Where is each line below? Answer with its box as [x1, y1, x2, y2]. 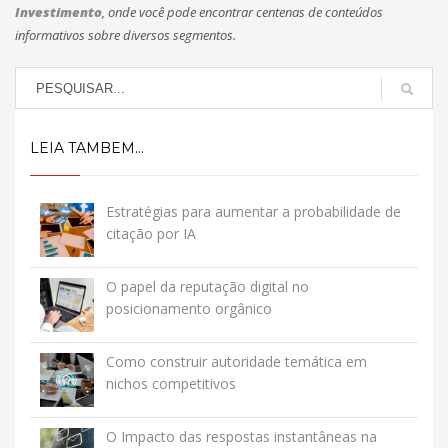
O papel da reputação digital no [106, 277, 309, 296]
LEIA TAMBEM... [30, 139, 144, 157]
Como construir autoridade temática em [106, 352, 367, 371]
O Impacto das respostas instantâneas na [106, 427, 377, 446]
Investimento [15, 3, 102, 21]
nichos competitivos [106, 374, 236, 393]
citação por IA [106, 224, 196, 243]
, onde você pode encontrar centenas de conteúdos [102, 3, 383, 21]
